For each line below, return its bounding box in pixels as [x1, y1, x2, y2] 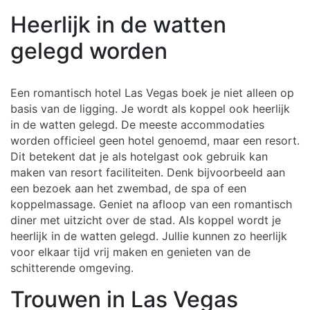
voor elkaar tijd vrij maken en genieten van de [10, 245, 250, 259]
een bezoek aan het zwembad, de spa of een [10, 181, 246, 195]
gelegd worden [10, 37, 167, 64]
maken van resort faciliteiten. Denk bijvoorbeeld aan [10, 165, 285, 179]
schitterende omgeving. [10, 261, 134, 275]
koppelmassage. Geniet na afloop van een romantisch [10, 197, 292, 211]
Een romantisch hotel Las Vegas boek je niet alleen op [10, 86, 294, 100]
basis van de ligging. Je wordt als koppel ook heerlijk [10, 102, 290, 116]
